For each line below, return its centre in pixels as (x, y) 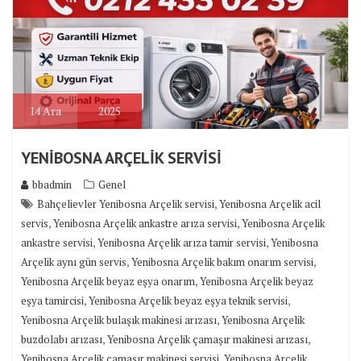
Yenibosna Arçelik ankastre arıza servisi (145, 223)
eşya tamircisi (52, 301)
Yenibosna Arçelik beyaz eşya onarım (108, 281)
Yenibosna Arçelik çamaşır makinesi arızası (207, 339)
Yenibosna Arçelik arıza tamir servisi (182, 243)
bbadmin (52, 185)
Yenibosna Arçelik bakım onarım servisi (222, 262)
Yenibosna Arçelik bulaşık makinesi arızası (119, 320)
